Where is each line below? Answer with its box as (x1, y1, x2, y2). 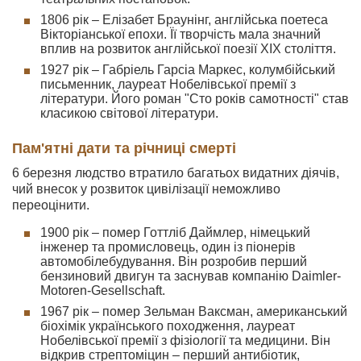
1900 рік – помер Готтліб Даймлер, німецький (40, 226, 310, 239)
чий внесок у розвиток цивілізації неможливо (12, 182, 280, 196)
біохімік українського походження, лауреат (40, 319, 295, 333)
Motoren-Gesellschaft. (40, 284, 165, 297)
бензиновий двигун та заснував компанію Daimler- (40, 269, 341, 283)
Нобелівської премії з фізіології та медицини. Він (40, 334, 330, 347)
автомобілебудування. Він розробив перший (40, 255, 307, 268)
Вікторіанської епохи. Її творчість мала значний (40, 27, 321, 41)
